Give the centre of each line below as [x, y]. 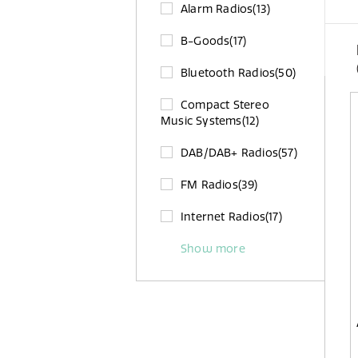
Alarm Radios [217, 9]
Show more [213, 249]
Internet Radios [223, 217]
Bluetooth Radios [228, 73]
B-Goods [205, 41]
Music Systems [201, 121]
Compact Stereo [225, 105]
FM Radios [209, 185]
